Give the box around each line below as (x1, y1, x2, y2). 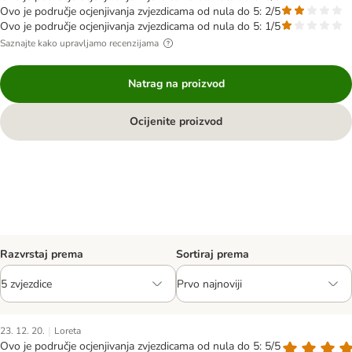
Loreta (54, 324, 81, 337)
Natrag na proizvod (127, 76, 225, 91)
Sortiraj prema (176, 247, 249, 262)
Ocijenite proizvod (130, 114, 222, 129)
